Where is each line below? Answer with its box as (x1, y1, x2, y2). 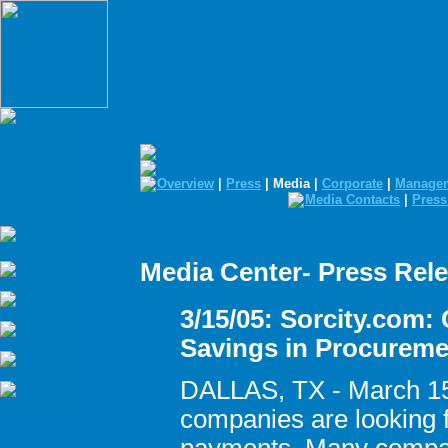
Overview (157, 176, 214, 191)
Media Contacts (305, 192, 400, 207)
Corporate (322, 176, 383, 191)
